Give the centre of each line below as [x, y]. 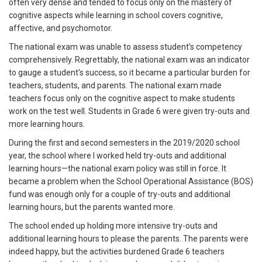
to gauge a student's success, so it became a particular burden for [130, 73]
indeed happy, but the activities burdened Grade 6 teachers [117, 252]
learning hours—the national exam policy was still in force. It [118, 169]
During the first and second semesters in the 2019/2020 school [124, 143]
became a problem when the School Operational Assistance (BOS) [131, 182]
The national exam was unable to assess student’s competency [125, 47]
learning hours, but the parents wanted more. [92, 207]
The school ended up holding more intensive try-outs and [113, 226]
